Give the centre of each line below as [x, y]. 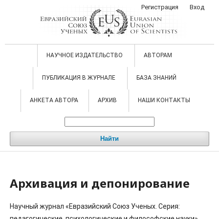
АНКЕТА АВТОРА [54, 100]
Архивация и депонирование [100, 183]
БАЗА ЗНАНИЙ [157, 78]
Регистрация [160, 7]
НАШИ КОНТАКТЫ [164, 100]
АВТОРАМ [158, 55]
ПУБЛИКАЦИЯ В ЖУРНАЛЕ [79, 78]
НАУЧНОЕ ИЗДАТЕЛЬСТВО [85, 55]
